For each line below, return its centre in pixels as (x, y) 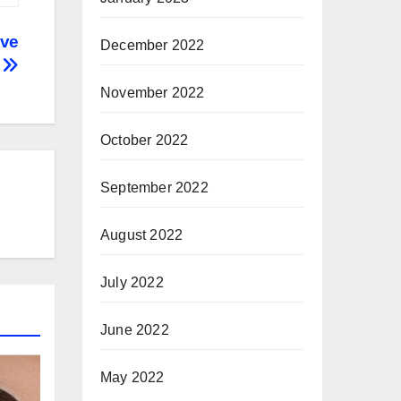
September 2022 (154, 188)
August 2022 (142, 235)
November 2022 (153, 93)
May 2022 (132, 377)
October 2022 (145, 140)
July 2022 (132, 282)
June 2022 (135, 330)
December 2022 (153, 45)
